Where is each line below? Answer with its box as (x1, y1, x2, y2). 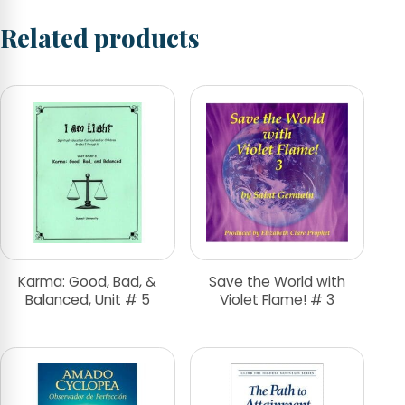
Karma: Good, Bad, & (18, 271, 157, 291)
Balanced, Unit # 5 (24, 289, 150, 309)
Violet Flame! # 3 (219, 289, 334, 309)
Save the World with (208, 271, 345, 291)
